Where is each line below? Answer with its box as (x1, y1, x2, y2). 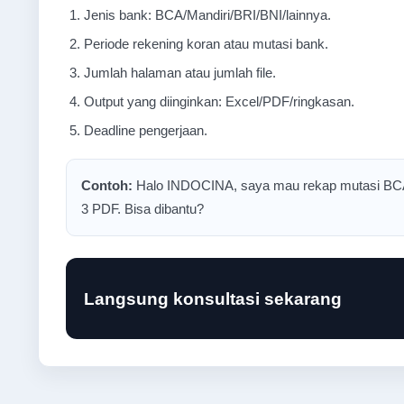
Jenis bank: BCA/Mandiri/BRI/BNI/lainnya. (84, 7, 331, 23)
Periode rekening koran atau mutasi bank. (84, 36, 328, 51)
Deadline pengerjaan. (84, 123, 207, 138)
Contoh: (81, 178, 133, 193)
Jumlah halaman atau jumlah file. (84, 65, 276, 80)
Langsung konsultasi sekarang (84, 289, 342, 308)
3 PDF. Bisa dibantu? (81, 201, 204, 216)
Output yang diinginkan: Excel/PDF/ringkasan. (84, 94, 354, 109)
